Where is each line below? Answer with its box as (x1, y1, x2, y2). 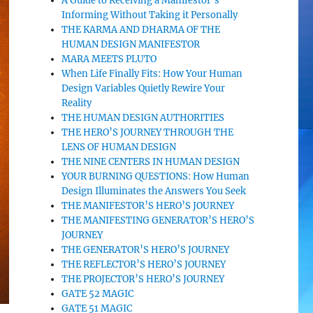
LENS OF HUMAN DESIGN (61, 141, 177, 153)
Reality (61, 97, 92, 109)
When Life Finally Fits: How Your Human (61, 68, 243, 80)
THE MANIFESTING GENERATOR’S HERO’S (61, 214, 255, 226)
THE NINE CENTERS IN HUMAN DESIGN (61, 156, 240, 168)
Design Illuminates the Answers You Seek (61, 185, 247, 197)
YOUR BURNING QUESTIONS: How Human (61, 170, 250, 182)
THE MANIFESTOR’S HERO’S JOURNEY (61, 200, 235, 212)
